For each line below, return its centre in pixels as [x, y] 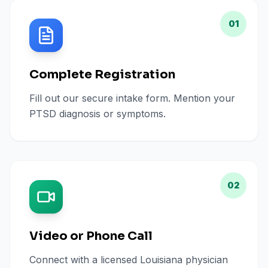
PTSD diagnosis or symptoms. [98, 114]
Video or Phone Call [91, 236]
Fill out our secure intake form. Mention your [132, 98]
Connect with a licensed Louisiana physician [129, 260]
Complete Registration [102, 74]
